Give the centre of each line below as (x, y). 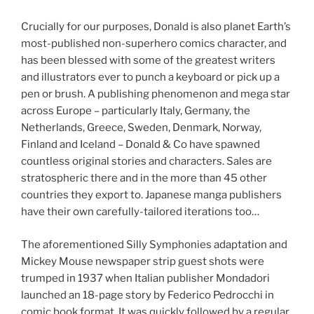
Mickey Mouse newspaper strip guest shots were (143, 261)
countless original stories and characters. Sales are (146, 162)
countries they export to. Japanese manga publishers (151, 195)
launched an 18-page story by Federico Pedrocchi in (148, 295)
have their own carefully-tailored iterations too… (140, 212)
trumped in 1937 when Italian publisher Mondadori (145, 278)
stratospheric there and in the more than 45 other (144, 178)
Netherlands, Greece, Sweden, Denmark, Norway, (141, 128)
